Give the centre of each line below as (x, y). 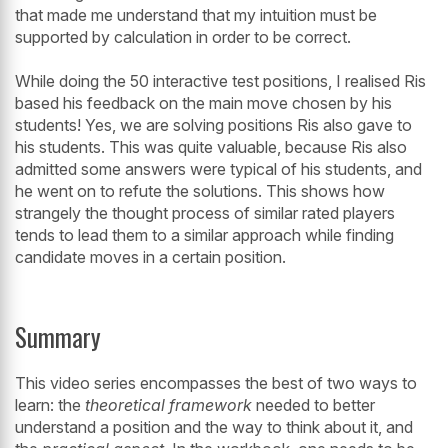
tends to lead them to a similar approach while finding (204, 235)
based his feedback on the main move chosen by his (203, 103)
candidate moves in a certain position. (150, 257)
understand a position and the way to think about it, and (214, 426)
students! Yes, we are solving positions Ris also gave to (213, 125)
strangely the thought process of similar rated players (205, 213)
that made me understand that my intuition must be (196, 15)
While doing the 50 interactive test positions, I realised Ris (220, 81)
